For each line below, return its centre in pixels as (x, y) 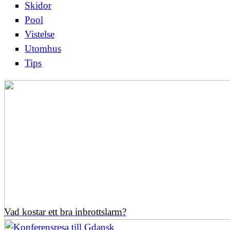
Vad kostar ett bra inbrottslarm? (65, 212)
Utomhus (43, 49)
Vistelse (40, 34)
